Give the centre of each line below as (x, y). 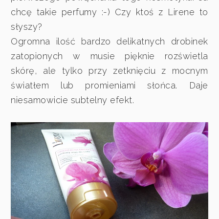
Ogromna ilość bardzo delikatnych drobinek (109, 42)
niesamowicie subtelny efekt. (73, 100)
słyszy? (27, 27)
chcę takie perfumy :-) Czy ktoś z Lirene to (109, 12)
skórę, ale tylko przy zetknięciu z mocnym (109, 71)
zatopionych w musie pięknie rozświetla (109, 56)
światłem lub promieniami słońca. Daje (109, 86)
